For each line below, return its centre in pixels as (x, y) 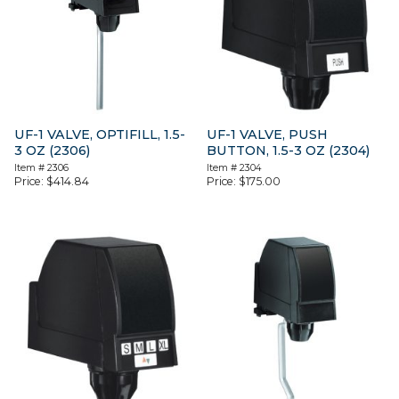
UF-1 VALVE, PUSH (268, 135)
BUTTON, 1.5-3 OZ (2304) (289, 151)
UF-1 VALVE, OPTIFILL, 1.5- (100, 135)
